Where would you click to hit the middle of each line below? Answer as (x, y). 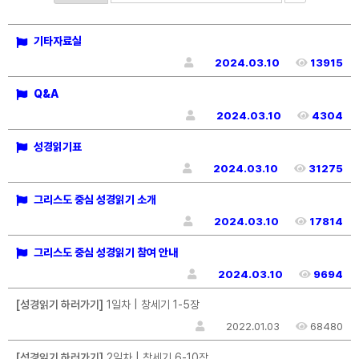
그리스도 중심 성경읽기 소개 (94, 199)
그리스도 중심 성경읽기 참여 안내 (105, 252)
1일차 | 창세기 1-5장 (151, 305)
